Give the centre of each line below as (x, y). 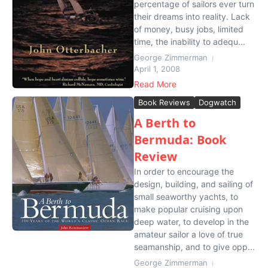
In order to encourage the (184, 171)
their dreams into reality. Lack (192, 16)
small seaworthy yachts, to (186, 197)
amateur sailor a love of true (188, 234)
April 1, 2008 (157, 69)
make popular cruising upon (188, 209)
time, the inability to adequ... (190, 42)
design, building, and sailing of (194, 184)
